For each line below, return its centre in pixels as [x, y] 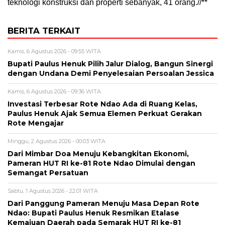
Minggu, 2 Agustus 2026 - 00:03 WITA [57, 141]
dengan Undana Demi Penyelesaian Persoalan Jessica [111, 74]
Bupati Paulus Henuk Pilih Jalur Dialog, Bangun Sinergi [110, 64]
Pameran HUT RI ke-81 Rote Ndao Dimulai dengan [101, 163]
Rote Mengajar [36, 123]
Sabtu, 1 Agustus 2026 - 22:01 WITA [53, 191]
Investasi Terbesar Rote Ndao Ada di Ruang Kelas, [102, 104]
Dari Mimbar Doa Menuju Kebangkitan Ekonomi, [98, 154]
